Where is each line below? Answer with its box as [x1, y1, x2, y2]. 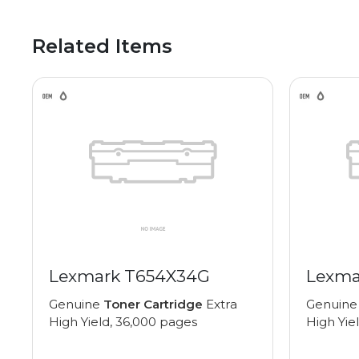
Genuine [49, 296, 103, 313]
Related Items [32, 34, 172, 58]
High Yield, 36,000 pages [49, 314, 197, 330]
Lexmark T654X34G [49, 266, 210, 287]
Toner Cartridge [103, 296, 203, 313]
